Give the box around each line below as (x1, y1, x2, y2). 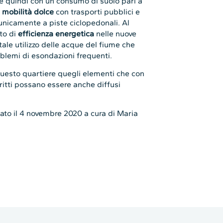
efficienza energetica (18, 28, 95, 38)
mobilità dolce (2, 6, 54, 16)
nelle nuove (94, 28, 137, 38)
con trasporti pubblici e (54, 6, 140, 16)
